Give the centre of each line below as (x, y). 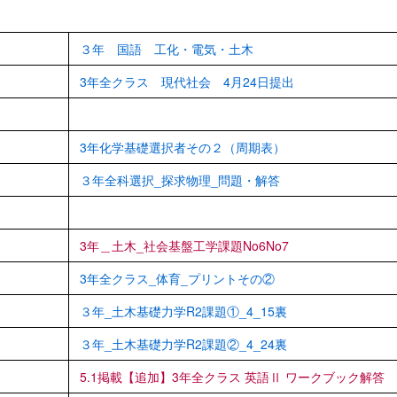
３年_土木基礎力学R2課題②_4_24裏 (183, 343)
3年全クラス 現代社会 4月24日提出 (187, 81)
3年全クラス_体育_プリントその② (177, 278)
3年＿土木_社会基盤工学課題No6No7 (184, 245)
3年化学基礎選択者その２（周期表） (183, 147)
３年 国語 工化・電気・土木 (167, 48)
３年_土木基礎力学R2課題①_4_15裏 (183, 311)
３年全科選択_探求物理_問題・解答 (180, 179)
